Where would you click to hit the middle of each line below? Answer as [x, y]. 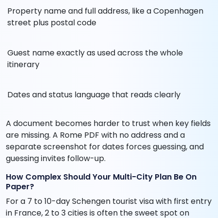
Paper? [20, 187]
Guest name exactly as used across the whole [95, 53]
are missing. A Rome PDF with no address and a [95, 135]
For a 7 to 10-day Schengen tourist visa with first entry [109, 201]
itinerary [23, 65]
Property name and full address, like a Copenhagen [105, 11]
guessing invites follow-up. [56, 159]
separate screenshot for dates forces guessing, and [105, 147]
